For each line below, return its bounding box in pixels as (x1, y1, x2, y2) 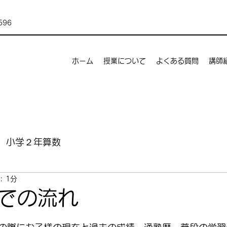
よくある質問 (156, 57, 199, 64)
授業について (103, 57, 146, 64)
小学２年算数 (6, 137, 61, 146)
